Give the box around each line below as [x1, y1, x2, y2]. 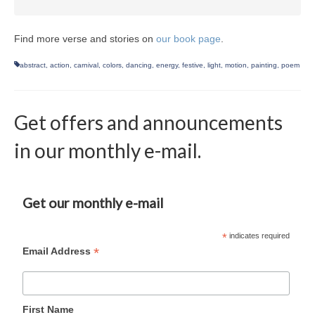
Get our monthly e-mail [22, 194, 164, 211]
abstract [20, 60, 46, 69]
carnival [74, 60, 98, 69]
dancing [126, 60, 152, 69]
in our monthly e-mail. [14, 138, 201, 162]
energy [156, 60, 178, 69]
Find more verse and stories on [14, 32, 156, 44]
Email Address [22, 245, 94, 257]
